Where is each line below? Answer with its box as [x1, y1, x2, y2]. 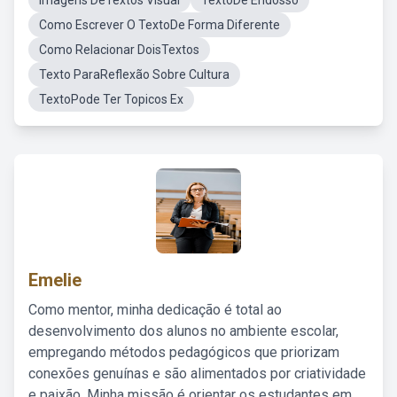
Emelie [28, 269, 82, 291]
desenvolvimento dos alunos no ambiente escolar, [28, 323, 339, 339]
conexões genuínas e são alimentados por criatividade [28, 365, 366, 382]
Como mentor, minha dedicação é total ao [28, 301, 282, 318]
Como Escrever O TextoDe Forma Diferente [39, 18, 280, 32]
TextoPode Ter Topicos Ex [39, 92, 183, 106]
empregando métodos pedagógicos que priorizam [28, 344, 339, 361]
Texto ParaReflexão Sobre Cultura [39, 67, 230, 82]
